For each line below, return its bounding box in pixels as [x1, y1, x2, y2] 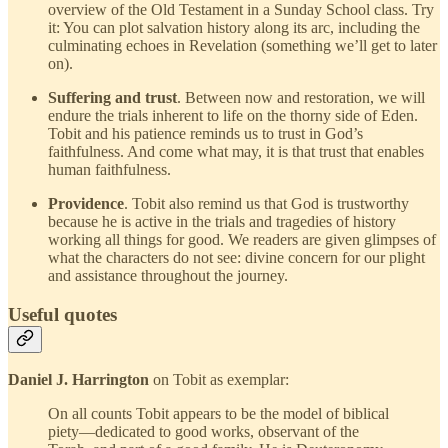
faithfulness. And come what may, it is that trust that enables [48, 143, 424, 161]
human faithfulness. [48, 161, 171, 179]
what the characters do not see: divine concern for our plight [48, 249, 425, 267]
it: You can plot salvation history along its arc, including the [48, 19, 420, 37]
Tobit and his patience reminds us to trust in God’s [48, 125, 363, 143]
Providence [48, 195, 124, 213]
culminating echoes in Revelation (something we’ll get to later [48, 37, 437, 55]
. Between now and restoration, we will [177, 89, 425, 107]
